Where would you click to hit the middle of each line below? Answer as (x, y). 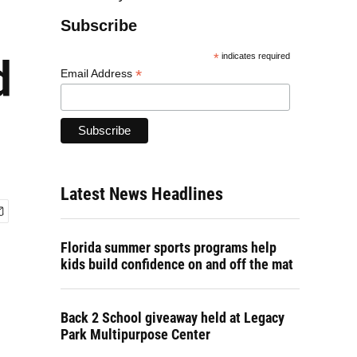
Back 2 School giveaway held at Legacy (173, 318)
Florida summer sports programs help (169, 248)
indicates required (255, 56)
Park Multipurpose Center (135, 335)
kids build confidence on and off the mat (177, 265)
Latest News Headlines (142, 194)
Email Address (98, 74)
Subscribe (99, 26)
